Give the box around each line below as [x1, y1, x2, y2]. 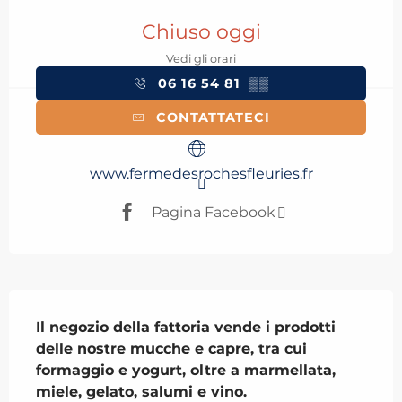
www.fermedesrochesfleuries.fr [89, 165, 313, 183]
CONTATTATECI [156, 109, 270, 127]
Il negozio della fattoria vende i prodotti [36, 319, 336, 336]
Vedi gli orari [166, 52, 236, 66]
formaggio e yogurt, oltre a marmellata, [36, 362, 336, 380]
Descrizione [9, 290, 140, 316]
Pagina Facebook [151, 203, 275, 221]
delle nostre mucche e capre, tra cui [36, 340, 307, 358]
